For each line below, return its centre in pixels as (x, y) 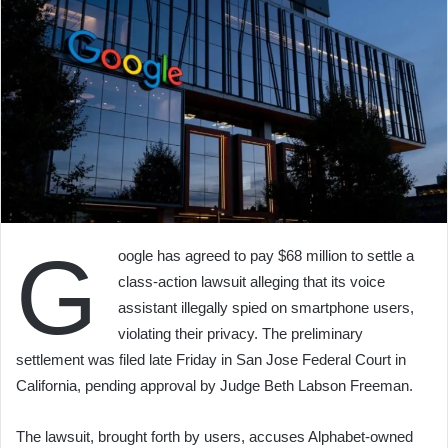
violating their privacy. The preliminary (240, 333)
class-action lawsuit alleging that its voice (251, 281)
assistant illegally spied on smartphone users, (266, 307)
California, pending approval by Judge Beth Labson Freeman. (214, 385)
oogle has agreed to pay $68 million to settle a (266, 255)
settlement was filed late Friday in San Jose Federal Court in (211, 359)
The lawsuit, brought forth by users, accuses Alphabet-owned (214, 436)
